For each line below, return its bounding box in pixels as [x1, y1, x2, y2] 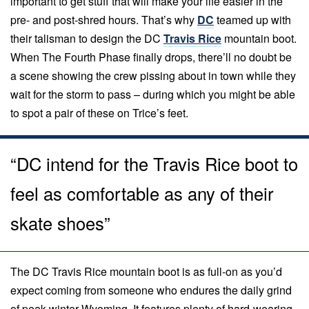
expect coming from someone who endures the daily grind [10, 282, 292, 299]
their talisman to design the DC [10, 30, 163, 46]
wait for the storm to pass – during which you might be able [10, 86, 295, 102]
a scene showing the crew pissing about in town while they [10, 67, 296, 83]
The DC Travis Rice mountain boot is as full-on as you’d [10, 263, 282, 280]
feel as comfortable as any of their [10, 180, 274, 206]
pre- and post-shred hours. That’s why [10, 11, 197, 28]
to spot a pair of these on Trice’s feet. [10, 104, 188, 121]
